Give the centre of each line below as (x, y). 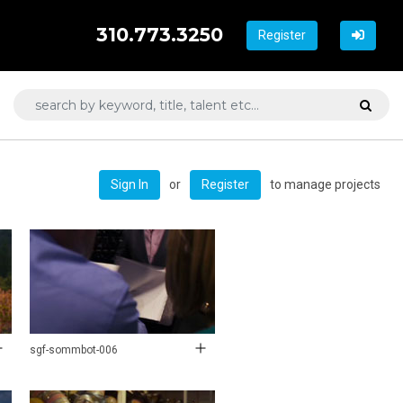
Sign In (130, 184)
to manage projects (325, 184)
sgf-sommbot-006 (74, 349)
